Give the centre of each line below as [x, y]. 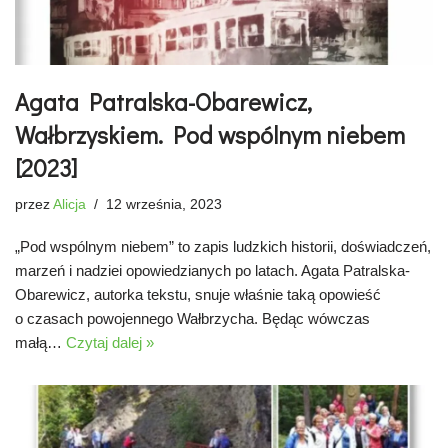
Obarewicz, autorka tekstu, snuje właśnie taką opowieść [198, 294]
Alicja [69, 204]
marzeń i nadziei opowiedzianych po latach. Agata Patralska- [212, 270]
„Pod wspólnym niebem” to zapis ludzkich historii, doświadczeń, [223, 246]
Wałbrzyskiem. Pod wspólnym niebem [210, 134]
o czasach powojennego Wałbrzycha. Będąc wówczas [192, 318]
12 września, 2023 [164, 204]
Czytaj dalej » [110, 342]
